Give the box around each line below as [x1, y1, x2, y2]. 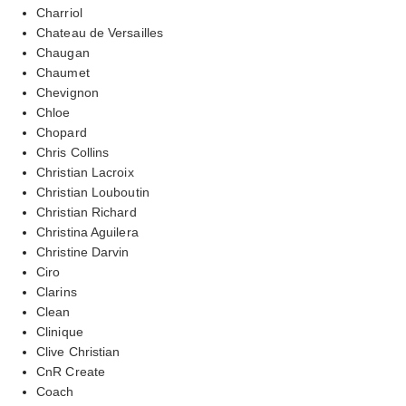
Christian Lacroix [36, 164, 134, 179]
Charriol [36, 5, 82, 20]
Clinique [36, 324, 83, 339]
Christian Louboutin [36, 184, 150, 199]
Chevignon [36, 84, 99, 100]
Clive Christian [36, 343, 121, 359]
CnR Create [36, 363, 105, 379]
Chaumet [36, 64, 90, 80]
